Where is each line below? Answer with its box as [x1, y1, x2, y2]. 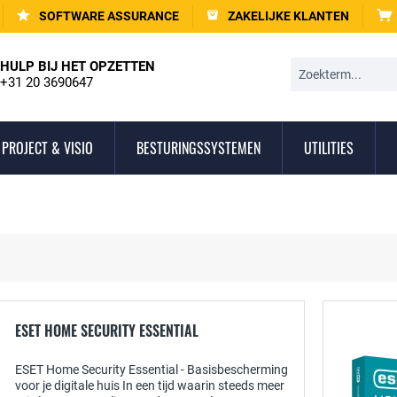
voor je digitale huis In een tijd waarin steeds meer [15, 378, 284, 393]
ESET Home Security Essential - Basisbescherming [15, 362, 288, 377]
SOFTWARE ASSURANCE [39, 9, 179, 23]
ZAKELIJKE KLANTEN [228, 9, 349, 23]
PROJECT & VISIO [2, 137, 93, 159]
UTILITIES [304, 137, 354, 159]
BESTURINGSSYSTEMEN [136, 137, 261, 159]
